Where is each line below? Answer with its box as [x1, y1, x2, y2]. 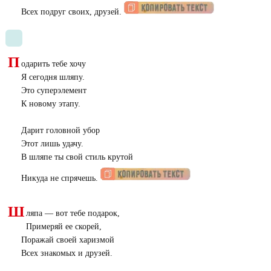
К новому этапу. [21, 99, 80, 108]
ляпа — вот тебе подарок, [25, 209, 120, 218]
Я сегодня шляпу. [21, 73, 85, 82]
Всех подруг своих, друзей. [21, 7, 124, 16]
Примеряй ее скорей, [25, 222, 102, 231]
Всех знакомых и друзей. [21, 249, 113, 258]
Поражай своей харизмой [21, 235, 114, 244]
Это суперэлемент [21, 86, 87, 95]
